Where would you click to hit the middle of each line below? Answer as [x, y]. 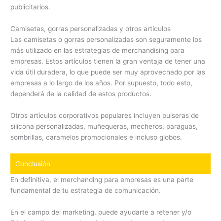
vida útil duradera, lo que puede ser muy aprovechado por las [108, 72]
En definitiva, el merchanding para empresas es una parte [102, 180]
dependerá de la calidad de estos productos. [81, 94]
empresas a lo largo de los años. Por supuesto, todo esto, [102, 83]
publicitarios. [31, 7]
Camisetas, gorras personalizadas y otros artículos [91, 29]
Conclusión [33, 164]
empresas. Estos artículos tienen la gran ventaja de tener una [108, 61]
